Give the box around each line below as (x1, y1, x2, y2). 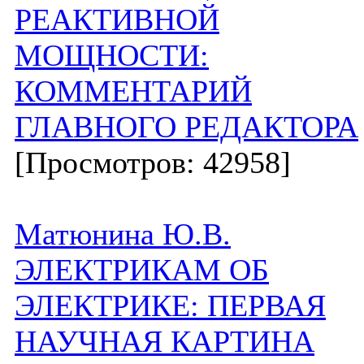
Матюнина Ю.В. (15, 217, 231, 251)
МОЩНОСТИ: (15, 38, 209, 72)
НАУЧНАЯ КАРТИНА (15, 324, 314, 358)
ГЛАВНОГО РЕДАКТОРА (15, 110, 358, 144)
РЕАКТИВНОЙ (15, 2, 219, 37)
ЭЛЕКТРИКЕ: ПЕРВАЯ (15, 288, 326, 323)
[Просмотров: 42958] (15, 145, 291, 180)
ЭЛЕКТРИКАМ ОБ (15, 253, 269, 287)
